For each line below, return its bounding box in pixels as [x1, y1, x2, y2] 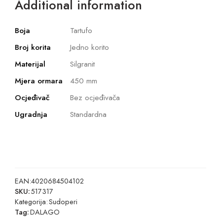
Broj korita [15, 41, 51, 53]
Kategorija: [15, 196, 48, 207]
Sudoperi [49, 196, 77, 207]
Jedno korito [70, 41, 109, 53]
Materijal [15, 58, 45, 70]
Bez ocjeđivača [70, 92, 120, 104]
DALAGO [30, 207, 60, 218]
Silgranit [70, 58, 95, 70]
